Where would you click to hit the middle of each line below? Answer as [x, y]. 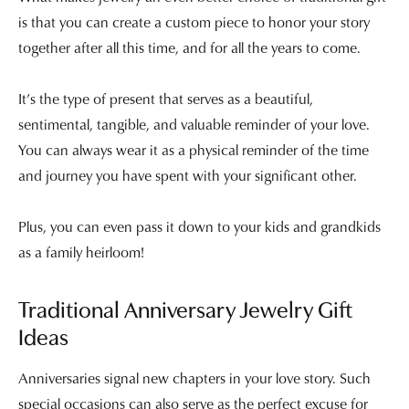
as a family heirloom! [81, 252]
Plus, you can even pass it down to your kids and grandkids [199, 226]
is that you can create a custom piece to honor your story [194, 21]
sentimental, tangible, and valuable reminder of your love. [194, 124]
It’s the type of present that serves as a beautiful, [166, 98]
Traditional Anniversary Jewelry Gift [185, 312]
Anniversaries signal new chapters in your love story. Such [194, 378]
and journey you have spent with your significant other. [188, 175]
